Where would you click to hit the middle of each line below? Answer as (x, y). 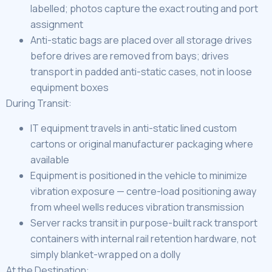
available (50, 159)
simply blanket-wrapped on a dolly (105, 254)
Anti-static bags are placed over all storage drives (141, 40)
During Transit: (39, 104)
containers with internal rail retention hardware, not (143, 238)
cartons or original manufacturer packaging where (142, 144)
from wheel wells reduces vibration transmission (137, 207)
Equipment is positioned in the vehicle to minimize (139, 175)
